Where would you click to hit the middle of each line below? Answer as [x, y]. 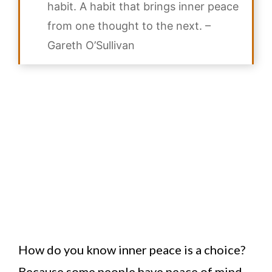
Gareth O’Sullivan [91, 46]
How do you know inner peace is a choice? [132, 250]
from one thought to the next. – [129, 26]
